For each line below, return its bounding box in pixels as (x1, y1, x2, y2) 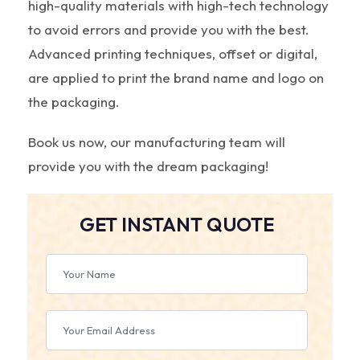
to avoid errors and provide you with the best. (28, 20, 309, 38)
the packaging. (28, 92, 120, 110)
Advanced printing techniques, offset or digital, (28, 44, 317, 62)
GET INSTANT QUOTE (80, 211, 274, 236)
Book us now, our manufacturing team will (28, 133, 285, 150)
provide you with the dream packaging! (28, 157, 268, 174)
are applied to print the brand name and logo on (28, 68, 324, 86)
